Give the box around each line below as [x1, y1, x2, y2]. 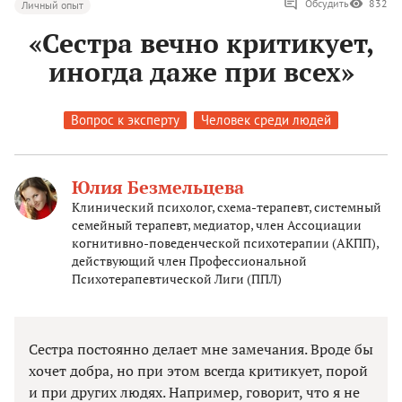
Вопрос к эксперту [71, 111, 179, 129]
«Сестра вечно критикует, [28, 25, 374, 62]
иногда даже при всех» [48, 54, 354, 91]
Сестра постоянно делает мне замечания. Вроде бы [29, 339, 373, 360]
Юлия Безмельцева [72, 175, 244, 200]
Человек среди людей [201, 111, 331, 129]
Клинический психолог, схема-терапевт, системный [72, 198, 381, 216]
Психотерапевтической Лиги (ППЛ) [72, 270, 282, 288]
